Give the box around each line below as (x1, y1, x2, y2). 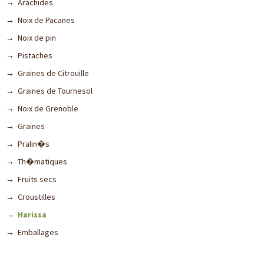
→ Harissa (6, 209, 47, 220)
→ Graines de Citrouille (6, 68, 89, 78)
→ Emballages (6, 227, 58, 237)
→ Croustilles (6, 192, 55, 202)
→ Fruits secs (6, 174, 57, 184)
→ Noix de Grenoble (6, 103, 78, 114)
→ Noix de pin (6, 32, 56, 43)
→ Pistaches (6, 50, 52, 61)
